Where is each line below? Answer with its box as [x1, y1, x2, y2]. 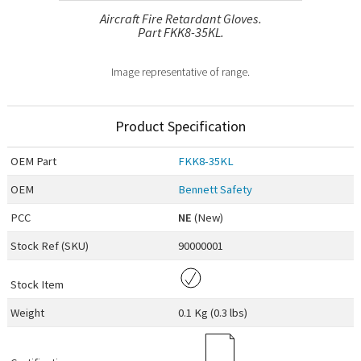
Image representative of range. [111, 64, 250, 79]
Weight [10, 305, 45, 321]
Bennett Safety [178, 182, 253, 197]
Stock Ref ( [10, 239, 65, 254]
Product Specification [115, 117, 246, 136]
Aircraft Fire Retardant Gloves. [99, 10, 262, 27]
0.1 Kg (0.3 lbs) [178, 305, 248, 321]
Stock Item [10, 277, 64, 293]
